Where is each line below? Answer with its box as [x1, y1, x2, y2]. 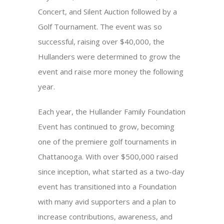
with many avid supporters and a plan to [38, 196, 176, 206]
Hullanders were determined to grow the [38, 51, 181, 61]
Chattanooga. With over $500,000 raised [38, 151, 178, 161]
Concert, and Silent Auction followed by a [38, 6, 177, 16]
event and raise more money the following [38, 66, 184, 76]
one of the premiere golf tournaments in [38, 136, 177, 146]
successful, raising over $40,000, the [38, 36, 165, 46]
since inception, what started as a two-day [38, 166, 185, 176]
